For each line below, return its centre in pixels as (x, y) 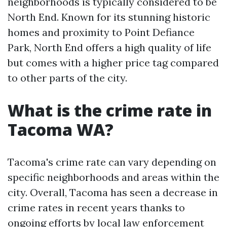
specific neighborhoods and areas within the (113, 177)
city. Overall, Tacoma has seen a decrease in (113, 192)
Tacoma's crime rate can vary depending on (112, 162)
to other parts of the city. (67, 78)
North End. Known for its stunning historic (109, 17)
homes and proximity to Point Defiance (101, 32)
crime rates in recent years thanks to (96, 207)
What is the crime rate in (110, 110)
